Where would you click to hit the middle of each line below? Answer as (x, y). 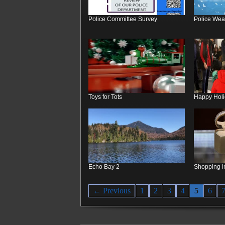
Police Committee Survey (123, 19)
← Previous (112, 191)
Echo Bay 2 (104, 167)
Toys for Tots (105, 97)
